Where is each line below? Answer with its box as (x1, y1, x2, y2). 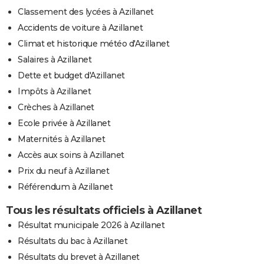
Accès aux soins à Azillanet (18, 149, 124, 160)
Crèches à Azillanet (18, 101, 94, 113)
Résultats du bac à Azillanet (18, 235, 127, 246)
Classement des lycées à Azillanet (18, 6, 154, 17)
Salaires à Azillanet (18, 54, 91, 65)
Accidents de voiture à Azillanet (18, 22, 143, 33)
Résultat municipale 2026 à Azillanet (18, 219, 164, 230)
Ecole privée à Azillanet (18, 117, 110, 128)
